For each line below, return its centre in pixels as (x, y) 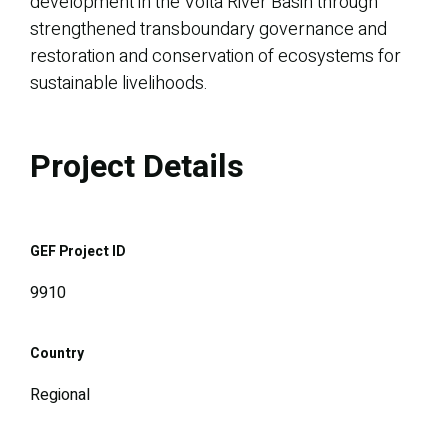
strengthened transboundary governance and (208, 30)
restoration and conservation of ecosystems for (215, 57)
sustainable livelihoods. (119, 84)
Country (57, 354)
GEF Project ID (78, 252)
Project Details (137, 167)
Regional (60, 395)
